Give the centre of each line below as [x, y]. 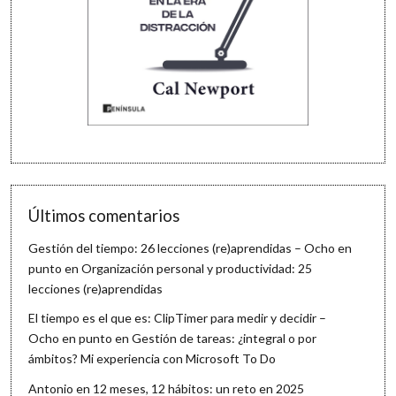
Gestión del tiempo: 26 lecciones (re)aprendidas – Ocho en [190, 247]
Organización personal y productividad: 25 [197, 268]
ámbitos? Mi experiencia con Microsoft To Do [152, 359]
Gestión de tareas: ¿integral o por [225, 339]
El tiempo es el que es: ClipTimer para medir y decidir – [178, 318]
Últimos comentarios [104, 215]
